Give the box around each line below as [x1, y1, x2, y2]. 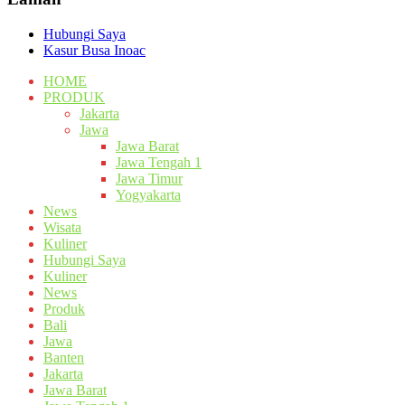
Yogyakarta [116, 187, 181, 203]
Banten [43, 350, 84, 366]
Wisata [43, 220, 81, 236]
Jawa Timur [116, 171, 183, 187]
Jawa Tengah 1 [116, 155, 202, 171]
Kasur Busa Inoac [43, 42, 146, 59]
